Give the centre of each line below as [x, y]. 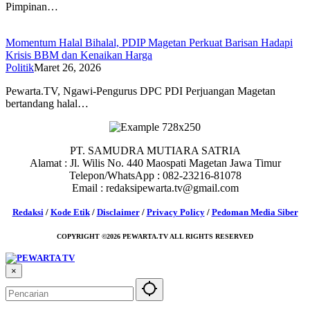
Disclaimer [118, 212]
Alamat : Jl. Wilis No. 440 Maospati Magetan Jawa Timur [155, 163]
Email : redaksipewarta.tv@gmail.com [155, 188]
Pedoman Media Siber [255, 212]
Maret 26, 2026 [67, 67]
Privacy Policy [175, 212]
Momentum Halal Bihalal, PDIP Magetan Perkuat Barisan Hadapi [149, 42]
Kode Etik [70, 212]
